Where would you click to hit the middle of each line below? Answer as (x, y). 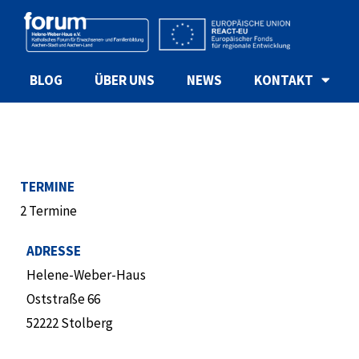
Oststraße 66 (63, 299)
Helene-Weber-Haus (86, 275)
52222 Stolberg (69, 323)
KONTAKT (284, 80)
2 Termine (49, 211)
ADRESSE (53, 251)
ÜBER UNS (125, 80)
